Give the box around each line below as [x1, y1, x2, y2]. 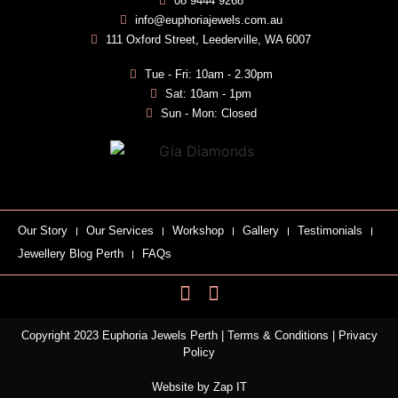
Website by [151, 380, 213, 394]
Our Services [86, 224, 154, 238]
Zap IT [212, 380, 247, 394]
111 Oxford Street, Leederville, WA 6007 [106, 32, 312, 46]
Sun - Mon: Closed [160, 106, 257, 120]
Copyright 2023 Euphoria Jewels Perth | [20, 329, 227, 343]
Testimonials [298, 224, 362, 238]
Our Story [18, 224, 68, 238]
